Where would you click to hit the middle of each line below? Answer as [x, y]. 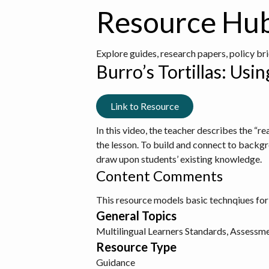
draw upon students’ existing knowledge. [179, 159]
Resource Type [136, 247]
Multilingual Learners [140, 231]
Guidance [116, 262]
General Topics [136, 216]
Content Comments [159, 176]
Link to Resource [145, 106]
